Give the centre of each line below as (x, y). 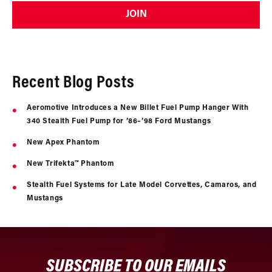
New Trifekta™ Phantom (70, 164)
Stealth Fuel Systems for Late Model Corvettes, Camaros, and (142, 185)
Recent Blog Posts (73, 83)
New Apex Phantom (63, 142)
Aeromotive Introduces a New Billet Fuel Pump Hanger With (138, 108)
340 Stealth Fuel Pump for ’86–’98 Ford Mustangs (119, 121)
